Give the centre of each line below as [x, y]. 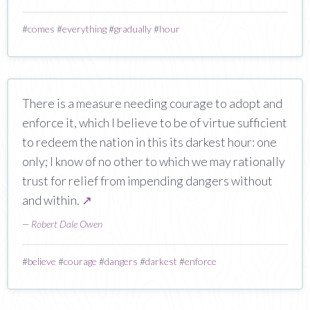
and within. [52, 200]
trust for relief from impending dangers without [147, 180]
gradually [133, 28]
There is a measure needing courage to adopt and [152, 103]
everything [84, 28]
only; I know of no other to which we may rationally [154, 161]
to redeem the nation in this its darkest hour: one [149, 142]
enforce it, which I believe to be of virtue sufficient [155, 122]
